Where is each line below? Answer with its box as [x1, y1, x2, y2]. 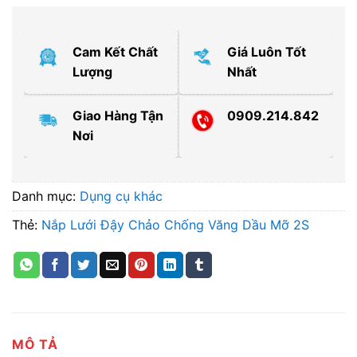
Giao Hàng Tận [73, 107, 163, 124]
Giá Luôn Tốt [227, 43, 306, 60]
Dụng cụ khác [80, 187, 163, 204]
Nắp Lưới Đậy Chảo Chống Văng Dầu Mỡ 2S [41, 216, 309, 233]
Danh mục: [12, 187, 80, 204]
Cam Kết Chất [73, 43, 158, 60]
